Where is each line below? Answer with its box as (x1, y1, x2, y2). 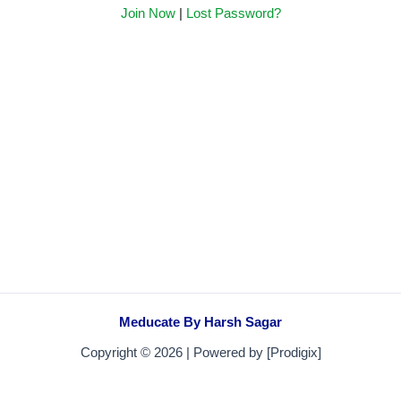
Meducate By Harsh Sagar (119, 315, 282, 329)
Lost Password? (185, 5, 281, 21)
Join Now (120, 5, 175, 21)
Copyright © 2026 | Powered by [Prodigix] (80, 346, 321, 360)
